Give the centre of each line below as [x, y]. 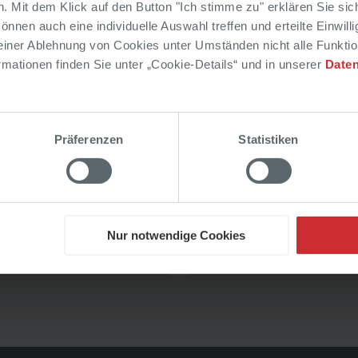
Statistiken [268, 139]
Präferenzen [89, 139]
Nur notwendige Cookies [177, 235]
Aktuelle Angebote [259, 244]
